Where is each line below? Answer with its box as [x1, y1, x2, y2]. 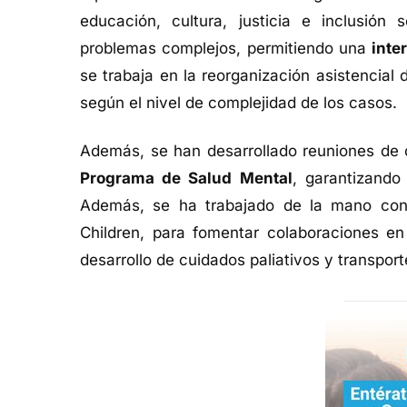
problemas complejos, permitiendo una [80, 39, 372, 58]
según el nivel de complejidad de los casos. [80, 94, 397, 113]
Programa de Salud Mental [80, 168, 293, 187]
